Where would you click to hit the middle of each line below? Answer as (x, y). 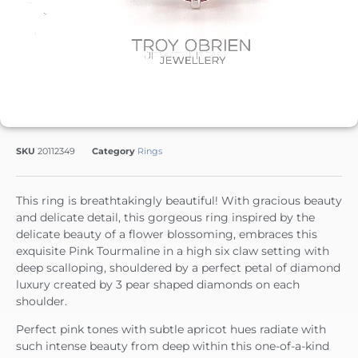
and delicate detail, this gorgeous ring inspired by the (165, 217)
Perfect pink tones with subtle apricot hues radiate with (171, 329)
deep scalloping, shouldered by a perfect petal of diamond (178, 267)
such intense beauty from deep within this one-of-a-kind (173, 346)
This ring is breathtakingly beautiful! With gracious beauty (179, 200)
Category (113, 151)
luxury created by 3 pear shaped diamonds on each (158, 284)
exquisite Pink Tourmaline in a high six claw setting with (173, 251)
